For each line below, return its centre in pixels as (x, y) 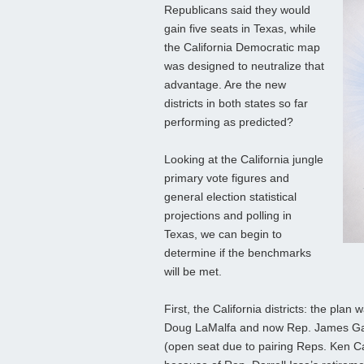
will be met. (193, 272)
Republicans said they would (237, 10)
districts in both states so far (236, 104)
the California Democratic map (242, 48)
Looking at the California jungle (244, 160)
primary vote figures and (227, 178)
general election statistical (230, 197)
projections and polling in (228, 216)
